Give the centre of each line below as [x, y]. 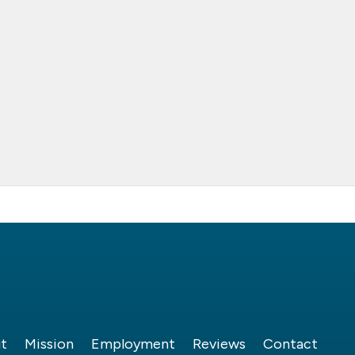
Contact [290, 344]
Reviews [219, 344]
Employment [133, 344]
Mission [49, 344]
